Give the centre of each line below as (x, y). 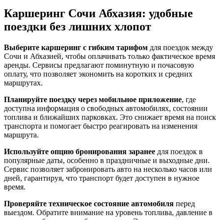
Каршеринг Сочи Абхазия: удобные (98, 13)
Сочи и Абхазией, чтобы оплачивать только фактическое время (110, 56)
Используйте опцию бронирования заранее (80, 151)
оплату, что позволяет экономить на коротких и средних (98, 74)
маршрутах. (23, 82)
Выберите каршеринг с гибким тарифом (76, 47)
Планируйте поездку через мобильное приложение (93, 99)
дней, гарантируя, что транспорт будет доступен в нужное (102, 178)
